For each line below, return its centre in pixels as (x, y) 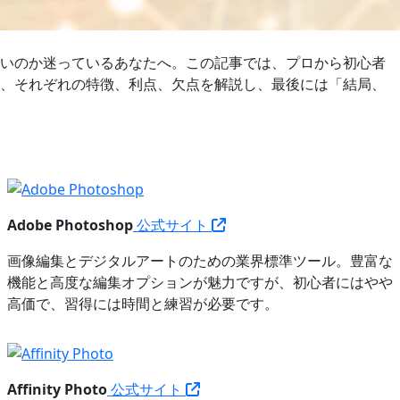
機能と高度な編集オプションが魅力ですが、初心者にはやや (200, 282)
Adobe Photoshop (70, 225)
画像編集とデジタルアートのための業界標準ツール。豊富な (200, 260)
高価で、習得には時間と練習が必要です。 (143, 303)
